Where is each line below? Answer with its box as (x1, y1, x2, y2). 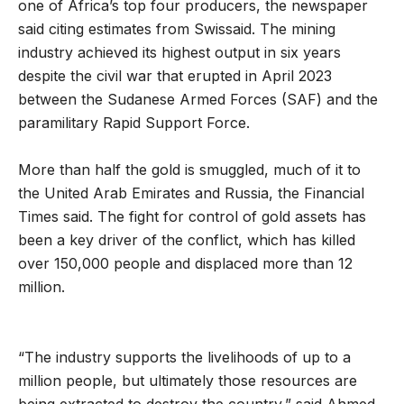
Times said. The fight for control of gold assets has (18, 207, 366, 225)
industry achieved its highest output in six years (18, 42, 341, 61)
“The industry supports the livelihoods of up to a (18, 347, 351, 366)
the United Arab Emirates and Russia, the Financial (18, 183, 364, 202)
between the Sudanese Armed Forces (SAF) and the (18, 89, 378, 108)
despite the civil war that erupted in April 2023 (18, 66, 332, 85)
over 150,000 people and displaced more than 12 (18, 253, 353, 272)
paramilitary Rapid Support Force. (18, 113, 250, 132)
